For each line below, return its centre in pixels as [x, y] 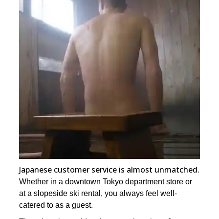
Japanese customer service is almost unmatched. [109, 169]
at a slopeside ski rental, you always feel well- [98, 193]
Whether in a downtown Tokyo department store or [106, 181]
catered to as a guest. [56, 205]
